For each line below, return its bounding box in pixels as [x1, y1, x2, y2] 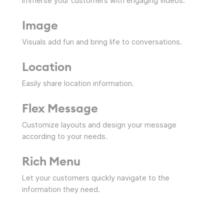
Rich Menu [22, 153, 80, 169]
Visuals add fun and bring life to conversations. [22, 37, 182, 46]
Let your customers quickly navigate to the [22, 173, 169, 182]
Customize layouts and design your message [22, 120, 176, 129]
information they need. [22, 185, 100, 194]
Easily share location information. [22, 79, 134, 88]
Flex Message [22, 100, 98, 116]
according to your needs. [22, 132, 107, 141]
